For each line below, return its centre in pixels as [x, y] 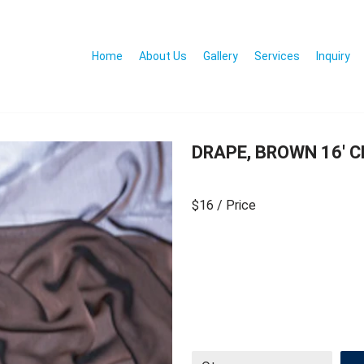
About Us [163, 56]
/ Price [236, 206]
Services [277, 56]
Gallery [221, 56]
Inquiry [333, 56]
